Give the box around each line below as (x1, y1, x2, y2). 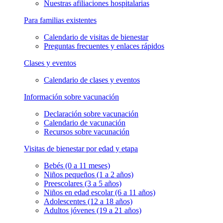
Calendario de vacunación (44, 118, 125, 127)
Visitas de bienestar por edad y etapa (24, 144, 138, 153)
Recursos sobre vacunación (44, 127, 129, 136)
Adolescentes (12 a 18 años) (44, 197, 132, 206)
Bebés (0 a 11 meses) (44, 161, 110, 170)
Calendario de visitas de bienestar (44, 32, 148, 41)
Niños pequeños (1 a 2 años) (44, 170, 133, 179)
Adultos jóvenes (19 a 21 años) (44, 206, 141, 215)
